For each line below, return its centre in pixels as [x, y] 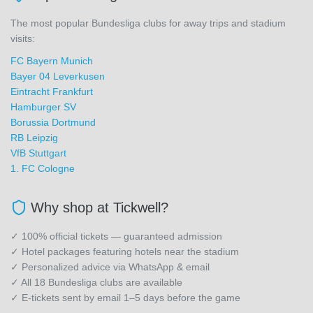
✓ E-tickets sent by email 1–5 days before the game [125, 298]
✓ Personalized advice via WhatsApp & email [110, 267]
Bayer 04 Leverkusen [58, 76]
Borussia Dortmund [53, 122]
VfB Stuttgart [38, 153]
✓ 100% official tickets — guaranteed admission [116, 236]
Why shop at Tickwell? [100, 207]
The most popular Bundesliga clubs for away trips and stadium [148, 23]
